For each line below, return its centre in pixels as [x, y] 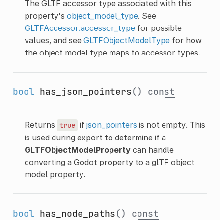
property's [45, 15]
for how [186, 40]
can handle [152, 150]
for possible [158, 28]
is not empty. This [171, 124]
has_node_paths [77, 213]
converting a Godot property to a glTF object [109, 162]
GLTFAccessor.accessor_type [80, 28]
